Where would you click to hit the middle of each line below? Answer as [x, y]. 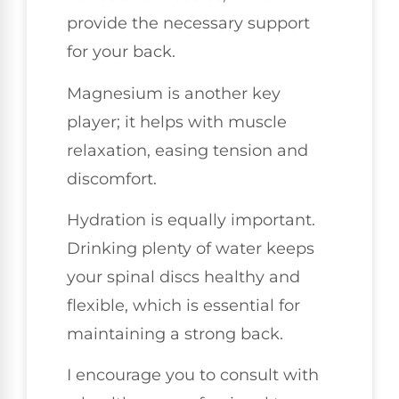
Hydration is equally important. [191, 220]
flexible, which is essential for [183, 305]
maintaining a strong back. [175, 334]
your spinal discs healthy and [183, 277]
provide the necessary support [188, 24]
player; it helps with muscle [177, 122]
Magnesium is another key [174, 93]
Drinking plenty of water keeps [191, 248]
